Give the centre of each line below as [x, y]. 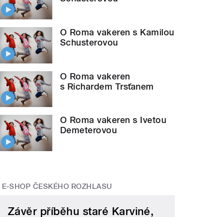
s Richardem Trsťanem [107, 86]
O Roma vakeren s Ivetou [113, 120]
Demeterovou [89, 130]
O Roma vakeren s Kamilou [117, 32]
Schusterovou [89, 43]
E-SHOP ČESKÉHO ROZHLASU [57, 187]
